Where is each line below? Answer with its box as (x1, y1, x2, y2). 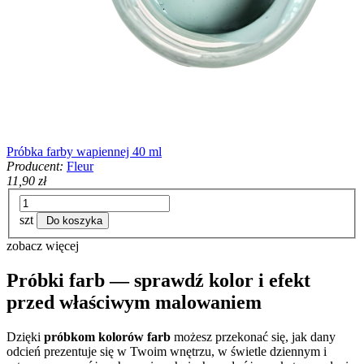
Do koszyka (46, 214, 102, 227)
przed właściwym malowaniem (6, 291, 262, 313)
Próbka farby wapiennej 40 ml (6, 145, 162, 159)
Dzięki (6, 329, 44, 344)
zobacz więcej (6, 238, 79, 253)
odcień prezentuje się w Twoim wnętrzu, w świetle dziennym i (6, 344, 327, 358)
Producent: (6, 159, 63, 174)
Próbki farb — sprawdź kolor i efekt (6, 269, 310, 291)
